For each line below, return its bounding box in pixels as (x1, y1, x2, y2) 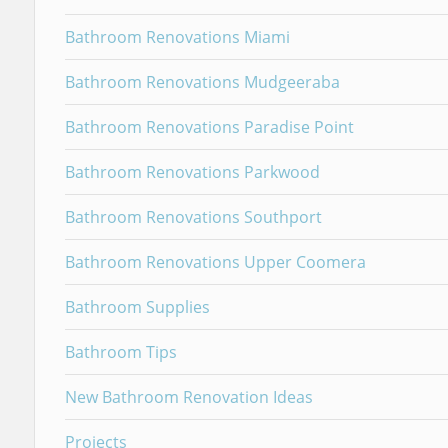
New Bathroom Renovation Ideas (64, 386, 313, 408)
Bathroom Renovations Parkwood (64, 161, 320, 183)
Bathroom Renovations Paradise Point (64, 116, 354, 138)
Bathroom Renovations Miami (64, 26, 290, 48)
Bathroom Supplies (64, 296, 210, 318)
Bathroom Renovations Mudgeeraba (64, 71, 340, 93)
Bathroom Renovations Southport (64, 206, 322, 228)
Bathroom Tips (64, 341, 177, 363)
